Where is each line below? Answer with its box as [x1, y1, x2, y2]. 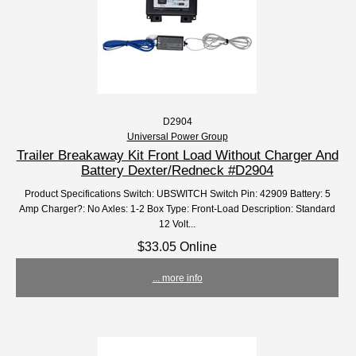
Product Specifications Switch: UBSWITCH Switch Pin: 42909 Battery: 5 [24, 188, 331, 199]
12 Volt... [159, 219, 196, 230]
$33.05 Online [137, 239, 218, 254]
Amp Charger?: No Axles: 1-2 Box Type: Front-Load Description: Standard [19, 203, 336, 215]
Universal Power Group [126, 131, 228, 142]
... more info [152, 273, 203, 284]
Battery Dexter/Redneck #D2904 [81, 162, 274, 179]
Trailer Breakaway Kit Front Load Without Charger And [16, 147, 339, 164]
